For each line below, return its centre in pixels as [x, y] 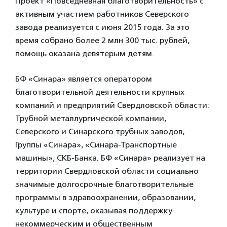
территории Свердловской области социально [107, 171]
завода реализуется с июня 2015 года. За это [102, 27]
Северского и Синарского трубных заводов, [100, 131]
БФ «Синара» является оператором [84, 79]
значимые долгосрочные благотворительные [104, 184]
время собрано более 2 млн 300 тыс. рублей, [102, 40]
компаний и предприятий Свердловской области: [112, 105]
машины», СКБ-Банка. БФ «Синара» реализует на [110, 158]
